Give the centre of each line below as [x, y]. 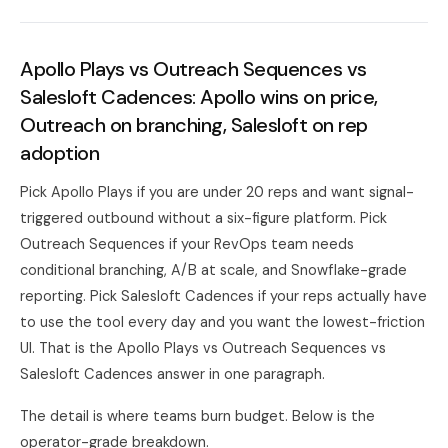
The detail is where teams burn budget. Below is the [197, 416]
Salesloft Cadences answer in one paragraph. [172, 374]
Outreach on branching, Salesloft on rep [194, 125]
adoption [59, 153]
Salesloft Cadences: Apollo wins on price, [199, 97]
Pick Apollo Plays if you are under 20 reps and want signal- [217, 192]
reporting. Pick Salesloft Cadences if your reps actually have [223, 296]
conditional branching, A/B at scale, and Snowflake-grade [213, 270]
